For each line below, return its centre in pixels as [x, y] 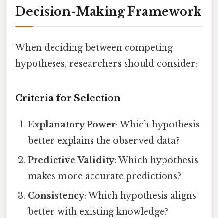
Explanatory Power [72, 125]
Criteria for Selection [68, 98]
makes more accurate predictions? [105, 176]
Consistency [56, 196]
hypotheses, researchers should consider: [106, 64]
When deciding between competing [94, 48]
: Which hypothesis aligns [140, 196]
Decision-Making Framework [108, 12]
